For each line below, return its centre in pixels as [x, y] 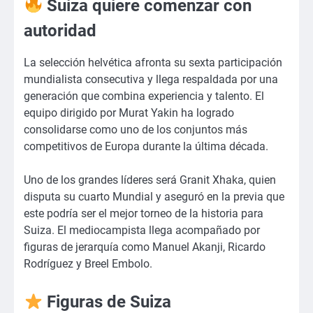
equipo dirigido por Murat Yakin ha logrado [129, 112]
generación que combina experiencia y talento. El [144, 96]
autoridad [60, 30]
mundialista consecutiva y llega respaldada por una [151, 79]
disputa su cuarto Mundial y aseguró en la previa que [154, 197]
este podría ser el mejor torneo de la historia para [144, 214]
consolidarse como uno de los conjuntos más [136, 129]
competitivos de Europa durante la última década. [146, 146]
